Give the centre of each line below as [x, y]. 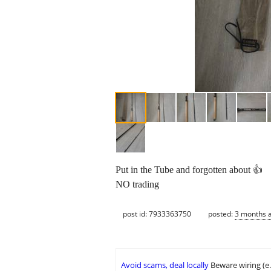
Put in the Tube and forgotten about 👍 [189, 170]
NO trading [137, 184]
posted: [221, 214]
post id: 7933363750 [157, 214]
